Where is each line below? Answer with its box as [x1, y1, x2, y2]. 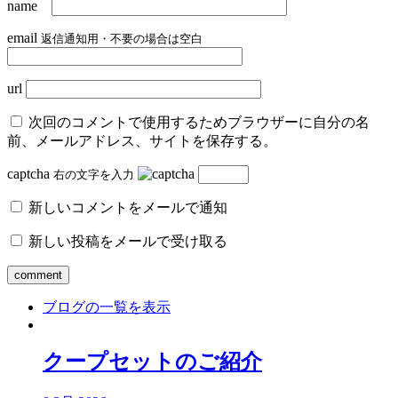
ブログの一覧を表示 [43, 299, 171, 315]
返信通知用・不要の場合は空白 [41, 32, 203, 46]
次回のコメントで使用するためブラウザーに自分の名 [28, 115, 370, 131]
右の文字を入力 [53, 168, 134, 182]
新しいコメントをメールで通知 [28, 200, 227, 216]
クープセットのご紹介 [43, 350, 262, 374]
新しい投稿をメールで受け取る [28, 234, 227, 250]
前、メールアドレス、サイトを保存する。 [7, 133, 277, 149]
